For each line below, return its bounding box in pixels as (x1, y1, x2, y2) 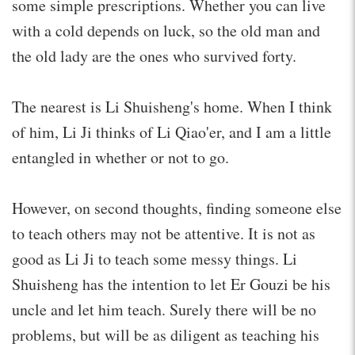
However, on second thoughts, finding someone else (12, 197, 342, 219)
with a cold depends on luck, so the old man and (12, 19, 320, 41)
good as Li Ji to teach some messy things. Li (12, 247, 297, 269)
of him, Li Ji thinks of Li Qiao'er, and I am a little (12, 120, 331, 143)
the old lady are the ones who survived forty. (12, 44, 296, 67)
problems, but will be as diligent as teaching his (12, 323, 319, 345)
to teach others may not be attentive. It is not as (12, 222, 315, 244)
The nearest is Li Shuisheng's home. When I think (12, 95, 332, 117)
